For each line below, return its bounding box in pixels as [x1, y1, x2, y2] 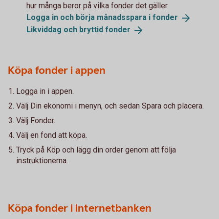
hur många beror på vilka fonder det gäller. [26, 1, 169, 11]
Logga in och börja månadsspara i [26, 13, 153, 22]
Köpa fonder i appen [8, 63, 106, 78]
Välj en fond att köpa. [16, 130, 87, 140]
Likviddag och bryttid [26, 24, 105, 34]
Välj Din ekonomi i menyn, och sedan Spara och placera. [16, 101, 204, 110]
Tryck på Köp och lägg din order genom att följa [16, 145, 176, 154]
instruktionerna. [16, 155, 68, 165]
